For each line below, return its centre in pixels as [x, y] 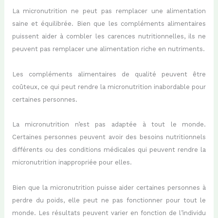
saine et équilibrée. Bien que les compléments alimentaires [109, 24]
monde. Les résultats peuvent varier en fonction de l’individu [109, 213]
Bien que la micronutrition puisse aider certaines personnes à [109, 188]
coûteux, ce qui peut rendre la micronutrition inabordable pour [109, 87]
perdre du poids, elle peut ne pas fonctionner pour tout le [109, 200]
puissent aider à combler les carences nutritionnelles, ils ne [109, 36]
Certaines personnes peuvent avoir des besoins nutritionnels [109, 137]
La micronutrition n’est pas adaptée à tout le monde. [109, 125]
